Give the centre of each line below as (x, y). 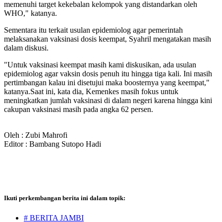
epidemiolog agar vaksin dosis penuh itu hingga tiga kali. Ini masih (108, 74)
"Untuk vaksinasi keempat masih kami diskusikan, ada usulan (100, 65)
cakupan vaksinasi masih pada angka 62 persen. (79, 110)
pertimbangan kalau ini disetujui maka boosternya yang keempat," (107, 83)
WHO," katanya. (30, 13)
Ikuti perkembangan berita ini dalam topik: (65, 198)
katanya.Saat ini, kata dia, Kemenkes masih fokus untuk (91, 92)
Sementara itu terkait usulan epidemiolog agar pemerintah (93, 30)
